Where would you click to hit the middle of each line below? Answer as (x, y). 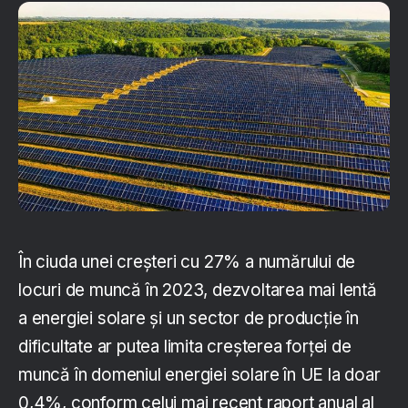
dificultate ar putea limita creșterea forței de (185, 346)
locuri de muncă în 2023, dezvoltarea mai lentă (198, 290)
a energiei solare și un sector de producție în (189, 318)
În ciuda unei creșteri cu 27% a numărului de (187, 261)
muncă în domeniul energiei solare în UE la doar (199, 374)
